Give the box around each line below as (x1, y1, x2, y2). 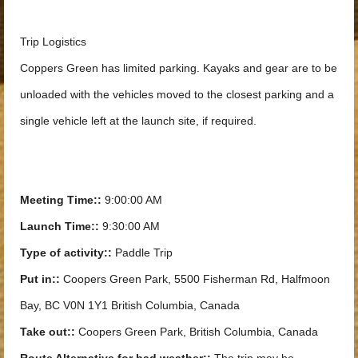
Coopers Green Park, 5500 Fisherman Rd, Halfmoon (60, 272, 330, 285)
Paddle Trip (112, 245, 173, 259)
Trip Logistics (20, 34, 86, 48)
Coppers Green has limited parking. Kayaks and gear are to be (20, 61, 337, 74)
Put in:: (20, 272, 60, 285)
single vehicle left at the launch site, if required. (20, 113, 257, 127)
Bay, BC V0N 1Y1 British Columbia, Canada (20, 298, 240, 312)
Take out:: (20, 324, 75, 338)
